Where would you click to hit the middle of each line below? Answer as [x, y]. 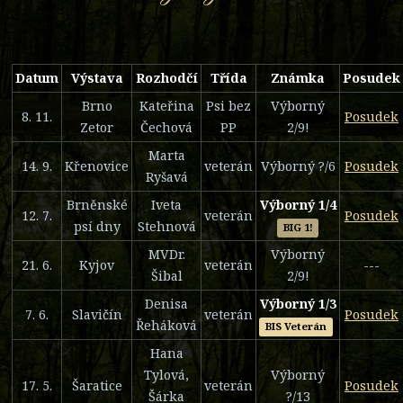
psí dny [97, 227]
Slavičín [97, 315]
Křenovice [97, 166]
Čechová [166, 128]
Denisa [166, 304]
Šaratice [97, 386]
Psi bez [228, 106]
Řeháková [166, 326]
